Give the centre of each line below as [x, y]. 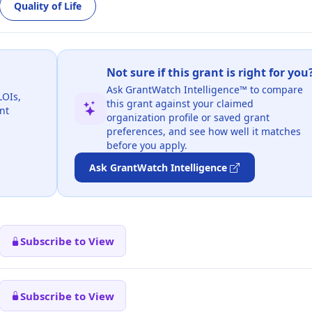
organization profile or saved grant [188, 117]
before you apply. [147, 145]
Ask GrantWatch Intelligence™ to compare [204, 89]
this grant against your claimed [180, 103]
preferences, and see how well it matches [203, 131]
